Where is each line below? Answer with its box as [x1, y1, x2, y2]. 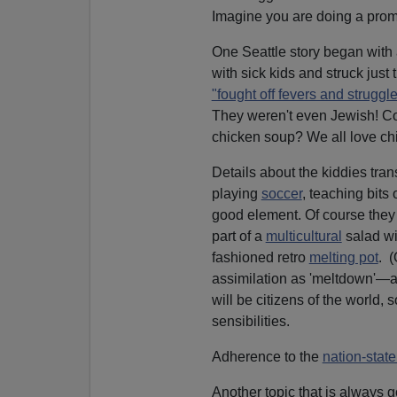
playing [211, 185, 261, 201]
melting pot [308, 249, 378, 265]
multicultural [265, 228, 342, 244]
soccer [261, 185, 302, 201]
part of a [211, 228, 266, 244]
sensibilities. [211, 313, 290, 329]
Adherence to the [211, 348, 323, 364]
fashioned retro [211, 249, 309, 265]
